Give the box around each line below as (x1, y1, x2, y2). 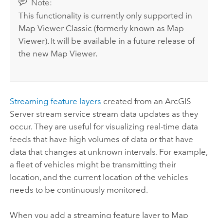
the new (18, 49, 51, 59)
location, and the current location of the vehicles (9, 172, 188, 182)
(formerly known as (92, 23, 167, 34)
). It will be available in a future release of (45, 36, 195, 46)
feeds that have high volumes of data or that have (9, 134, 193, 144)
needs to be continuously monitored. (9, 184, 148, 195)
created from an (101, 96, 165, 106)
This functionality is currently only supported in (18, 11, 193, 21)
